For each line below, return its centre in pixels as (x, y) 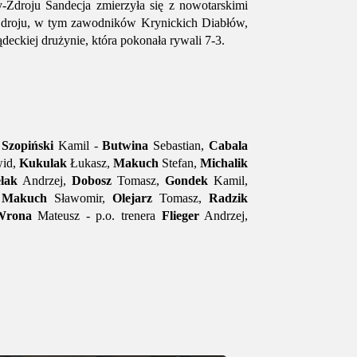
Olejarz (132, 198)
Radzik (229, 198)
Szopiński (28, 145)
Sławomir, (79, 198)
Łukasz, (90, 163)
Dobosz (91, 180)
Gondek (186, 180)
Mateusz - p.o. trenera (96, 216)
